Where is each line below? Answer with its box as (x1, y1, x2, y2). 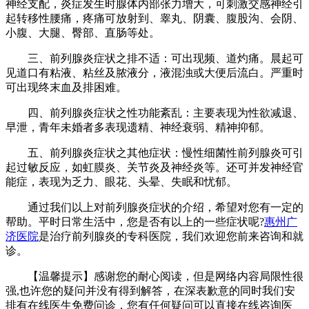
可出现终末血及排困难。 (6, 81, 127, 93)
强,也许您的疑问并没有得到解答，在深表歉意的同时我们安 (6, 284, 295, 297)
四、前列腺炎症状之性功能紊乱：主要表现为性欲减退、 (6, 106, 303, 119)
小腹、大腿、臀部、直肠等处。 (6, 26, 160, 39)
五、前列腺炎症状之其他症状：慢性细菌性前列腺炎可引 (6, 146, 303, 159)
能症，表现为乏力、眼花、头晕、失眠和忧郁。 (6, 175, 237, 188)
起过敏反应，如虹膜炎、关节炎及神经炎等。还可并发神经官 (6, 161, 303, 173)
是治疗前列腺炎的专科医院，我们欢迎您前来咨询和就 (39, 230, 303, 242)
